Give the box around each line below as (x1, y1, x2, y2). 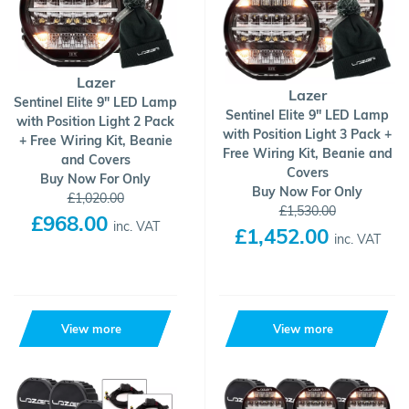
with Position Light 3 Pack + (223, 126, 392, 142)
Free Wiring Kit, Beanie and (222, 145, 393, 162)
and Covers (60, 152, 131, 168)
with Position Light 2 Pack (16, 113, 174, 130)
